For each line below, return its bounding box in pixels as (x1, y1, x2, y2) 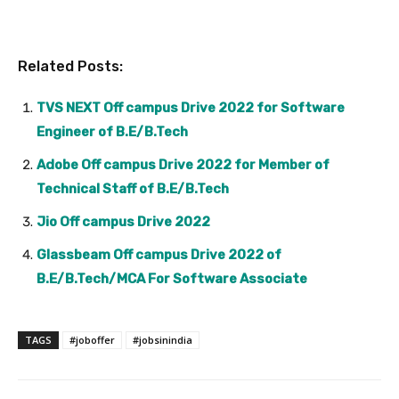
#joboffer (69, 332, 115, 346)
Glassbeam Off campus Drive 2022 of (37, 246, 281, 263)
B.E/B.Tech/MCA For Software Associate (37, 270, 307, 287)
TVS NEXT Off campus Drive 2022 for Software (37, 99, 345, 116)
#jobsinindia (133, 332, 192, 346)
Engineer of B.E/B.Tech (37, 123, 188, 140)
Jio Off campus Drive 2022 (37, 213, 213, 230)
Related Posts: (18, 57, 123, 75)
